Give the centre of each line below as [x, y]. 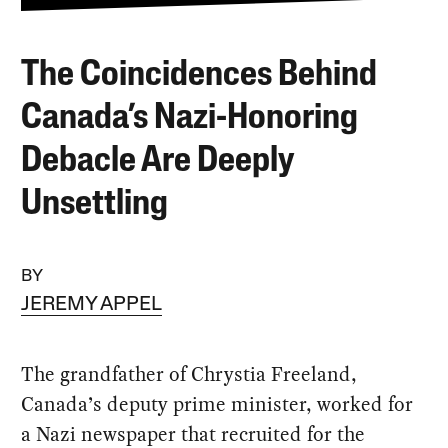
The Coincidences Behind [199, 75]
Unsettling [95, 204]
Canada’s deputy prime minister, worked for [217, 404]
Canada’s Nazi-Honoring [190, 118]
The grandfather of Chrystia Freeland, [189, 374]
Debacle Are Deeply [157, 161]
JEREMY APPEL [92, 305]
